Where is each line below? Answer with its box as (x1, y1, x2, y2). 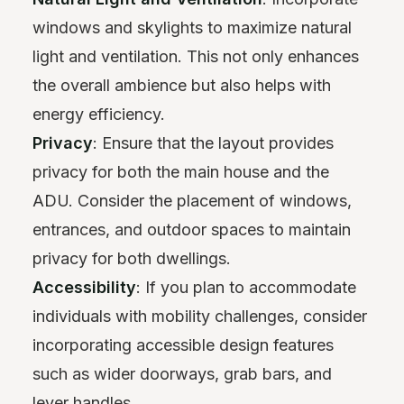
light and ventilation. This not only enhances (32, 47, 359, 67)
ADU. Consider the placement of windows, (32, 191, 352, 211)
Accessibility (32, 278, 136, 298)
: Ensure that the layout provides (93, 133, 334, 153)
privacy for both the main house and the (32, 162, 329, 182)
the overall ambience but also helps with (32, 76, 331, 96)
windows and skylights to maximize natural (32, 18, 352, 38)
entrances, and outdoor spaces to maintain (32, 220, 351, 240)
